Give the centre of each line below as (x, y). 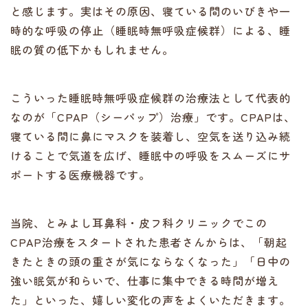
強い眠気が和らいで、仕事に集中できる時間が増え (145, 280)
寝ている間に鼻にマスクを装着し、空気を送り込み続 (151, 136)
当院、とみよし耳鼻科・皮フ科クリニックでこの (139, 223)
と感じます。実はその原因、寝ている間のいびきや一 (151, 11)
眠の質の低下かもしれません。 (92, 49)
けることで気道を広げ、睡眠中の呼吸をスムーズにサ (151, 155)
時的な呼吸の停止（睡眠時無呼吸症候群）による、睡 (151, 30)
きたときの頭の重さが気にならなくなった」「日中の (151, 261)
